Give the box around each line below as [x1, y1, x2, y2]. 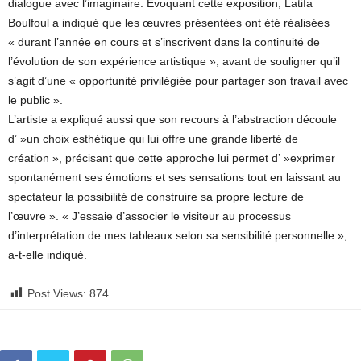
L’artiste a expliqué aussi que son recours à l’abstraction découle [8, 113, 337, 126]
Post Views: [27, 287, 86, 300]
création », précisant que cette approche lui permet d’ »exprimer [8, 151, 335, 164]
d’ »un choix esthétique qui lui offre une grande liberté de [8, 132, 298, 145]
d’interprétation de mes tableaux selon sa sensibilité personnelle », [8, 229, 347, 242]
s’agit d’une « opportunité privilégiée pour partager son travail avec [8, 74, 348, 87]
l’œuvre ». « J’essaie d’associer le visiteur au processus [8, 210, 291, 222]
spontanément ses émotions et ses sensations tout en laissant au [8, 171, 341, 184]
